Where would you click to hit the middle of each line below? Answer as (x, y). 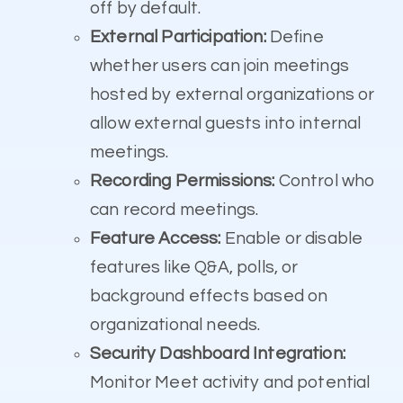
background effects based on (209, 296)
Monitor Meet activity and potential (230, 383)
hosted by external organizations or (233, 95)
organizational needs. (175, 325)
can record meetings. (175, 210)
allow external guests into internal (226, 124)
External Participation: (178, 37)
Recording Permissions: (183, 181)
